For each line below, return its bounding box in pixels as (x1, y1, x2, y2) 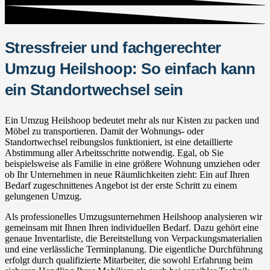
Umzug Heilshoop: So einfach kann (5, 60, 256, 77)
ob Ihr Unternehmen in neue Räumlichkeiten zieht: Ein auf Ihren (5, 169, 250, 180)
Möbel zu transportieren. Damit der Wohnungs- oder (5, 125, 204, 136)
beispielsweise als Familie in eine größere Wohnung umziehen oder (5, 158, 260, 169)
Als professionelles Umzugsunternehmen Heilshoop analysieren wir (5, 211, 262, 222)
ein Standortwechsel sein (5, 81, 183, 98)
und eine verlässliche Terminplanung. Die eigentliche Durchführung (5, 243, 263, 254)
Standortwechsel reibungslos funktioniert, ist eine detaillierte (5, 136, 233, 147)
